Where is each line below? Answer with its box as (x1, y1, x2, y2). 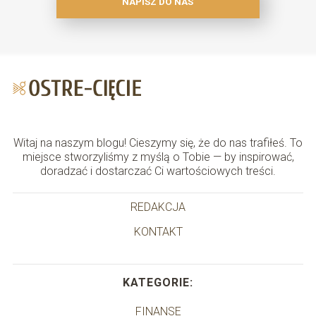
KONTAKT (133, 225, 183, 239)
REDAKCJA (130, 200, 186, 214)
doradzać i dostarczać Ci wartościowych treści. (40, 164, 276, 178)
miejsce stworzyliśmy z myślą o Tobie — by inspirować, (22, 150, 294, 164)
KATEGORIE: (123, 276, 193, 290)
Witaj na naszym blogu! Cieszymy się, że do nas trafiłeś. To (13, 136, 303, 150)
